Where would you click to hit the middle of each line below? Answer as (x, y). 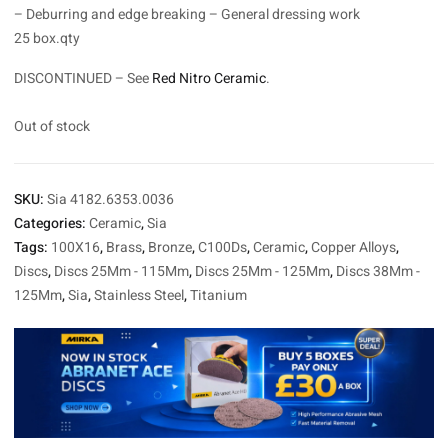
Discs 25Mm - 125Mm (262, 271)
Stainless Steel (139, 295)
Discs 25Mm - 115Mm (121, 271)
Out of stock (52, 126)
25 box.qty (47, 38)
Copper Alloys (353, 247)
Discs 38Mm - (378, 271)
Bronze (170, 247)
